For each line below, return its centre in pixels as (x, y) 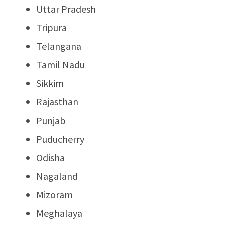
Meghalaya (59, 213)
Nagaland (57, 176)
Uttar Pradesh (66, 9)
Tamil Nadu (61, 64)
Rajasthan (57, 101)
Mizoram (54, 194)
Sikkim (50, 83)
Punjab (51, 120)
